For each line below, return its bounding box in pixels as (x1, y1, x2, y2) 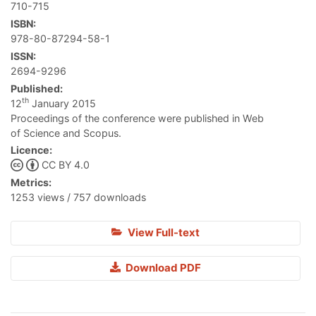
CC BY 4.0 (41, 159, 90, 171)
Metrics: (11, 176, 51, 189)
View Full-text (125, 226, 200, 240)
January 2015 (29, 97, 96, 109)
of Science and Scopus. (11, 126, 121, 139)
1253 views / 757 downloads (11, 191, 146, 204)
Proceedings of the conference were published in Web (11, 111, 264, 124)
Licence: (11, 144, 52, 157)
